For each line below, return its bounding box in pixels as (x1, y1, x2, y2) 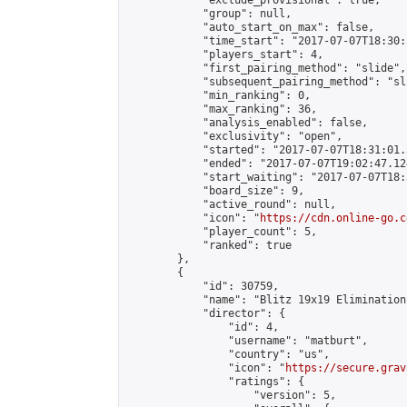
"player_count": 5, (126, 225, 317, 238)
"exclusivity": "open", (126, 130, 342, 143)
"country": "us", (126, 348, 330, 361)
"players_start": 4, (126, 48, 323, 61)
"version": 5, (126, 389, 336, 402)
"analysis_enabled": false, (126, 116, 368, 129)
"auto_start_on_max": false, (126, 21, 374, 34)
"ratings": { (126, 375, 304, 388)
